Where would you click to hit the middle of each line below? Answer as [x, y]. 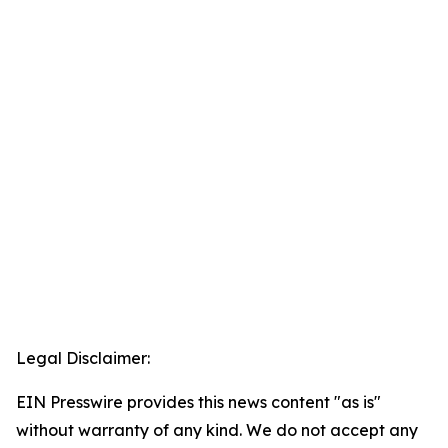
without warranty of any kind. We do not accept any [217, 430]
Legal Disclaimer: [83, 358]
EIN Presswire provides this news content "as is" [198, 402]
